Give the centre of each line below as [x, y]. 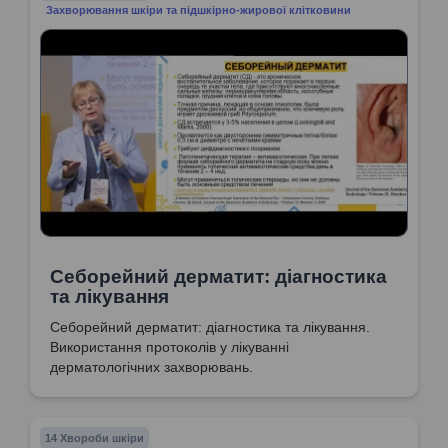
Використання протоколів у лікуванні [169, 346]
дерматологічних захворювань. [151, 366]
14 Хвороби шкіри [94, 437]
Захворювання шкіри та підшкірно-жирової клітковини [199, 9]
